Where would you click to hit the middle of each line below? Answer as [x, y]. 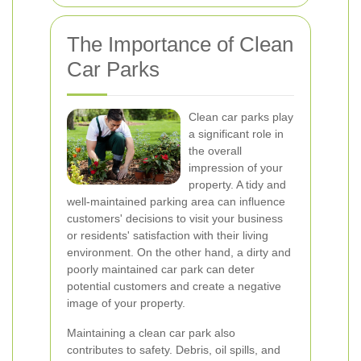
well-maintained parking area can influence [176, 201]
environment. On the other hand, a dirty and [179, 252]
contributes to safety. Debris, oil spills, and [174, 350]
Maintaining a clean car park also [151, 333]
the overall [215, 151]
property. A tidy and [237, 185]
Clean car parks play [241, 117]
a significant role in [236, 134]
